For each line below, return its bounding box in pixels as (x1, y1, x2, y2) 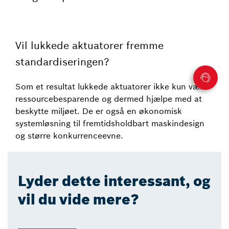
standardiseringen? (15, 55, 109, 68)
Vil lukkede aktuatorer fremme (15, 39, 164, 52)
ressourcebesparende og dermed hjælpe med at (15, 94, 202, 104)
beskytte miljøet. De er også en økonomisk (15, 106, 182, 116)
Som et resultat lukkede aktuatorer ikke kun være (15, 81, 208, 91)
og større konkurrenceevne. (15, 130, 123, 141)
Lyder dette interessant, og (18, 172, 211, 190)
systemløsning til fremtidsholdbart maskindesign (15, 118, 204, 128)
